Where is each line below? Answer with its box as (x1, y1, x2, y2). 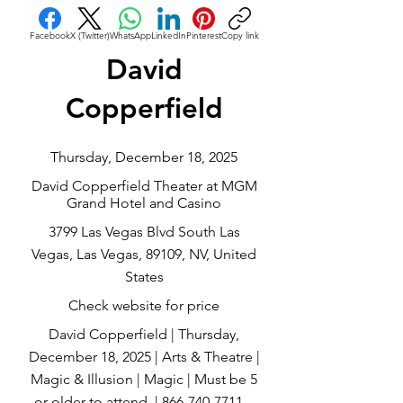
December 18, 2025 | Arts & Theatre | (28, 348, 260, 365)
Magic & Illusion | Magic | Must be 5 (31, 371, 257, 388)
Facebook (29, 30, 70, 41)
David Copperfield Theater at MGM (31, 177, 257, 194)
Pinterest (185, 30, 221, 41)
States (124, 268, 164, 285)
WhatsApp (109, 30, 151, 41)
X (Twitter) (69, 30, 110, 41)
